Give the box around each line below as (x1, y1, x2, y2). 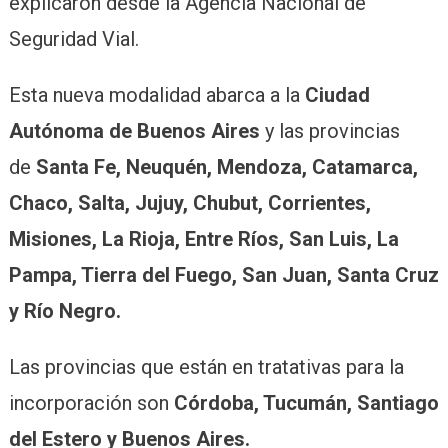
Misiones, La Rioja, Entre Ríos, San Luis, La (8, 226, 399, 251)
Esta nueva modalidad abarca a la (8, 82, 305, 107)
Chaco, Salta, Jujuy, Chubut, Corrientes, (8, 190, 371, 215)
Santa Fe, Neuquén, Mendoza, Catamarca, (35, 154, 418, 179)
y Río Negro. (8, 298, 121, 323)
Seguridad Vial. (8, 26, 139, 51)
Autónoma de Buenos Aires (8, 118, 260, 143)
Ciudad (304, 82, 370, 107)
